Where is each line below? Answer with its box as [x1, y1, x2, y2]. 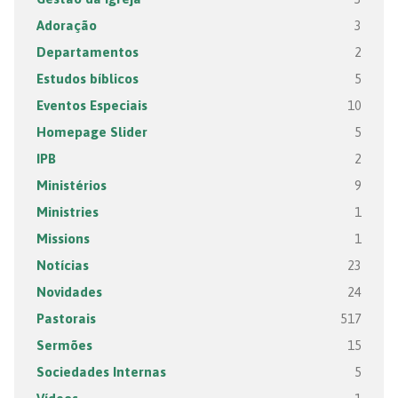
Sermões [36, 338, 92, 353]
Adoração [36, 18, 97, 33]
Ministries [36, 204, 99, 219]
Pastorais [36, 311, 96, 326]
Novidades [36, 284, 102, 299]
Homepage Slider [36, 124, 147, 139]
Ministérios [36, 178, 107, 193]
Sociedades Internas [36, 364, 166, 379]
